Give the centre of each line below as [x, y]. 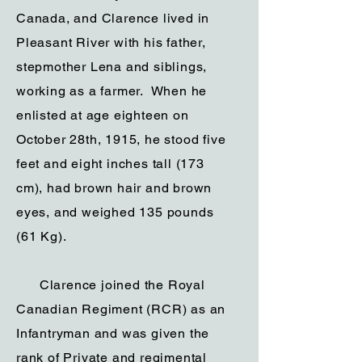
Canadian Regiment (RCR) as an [121, 309]
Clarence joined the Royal [111, 285]
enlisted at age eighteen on [103, 115]
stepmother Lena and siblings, [112, 67]
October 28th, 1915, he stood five [121, 139]
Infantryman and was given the [113, 333]
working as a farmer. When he [112, 91]
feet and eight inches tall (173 [110, 164]
